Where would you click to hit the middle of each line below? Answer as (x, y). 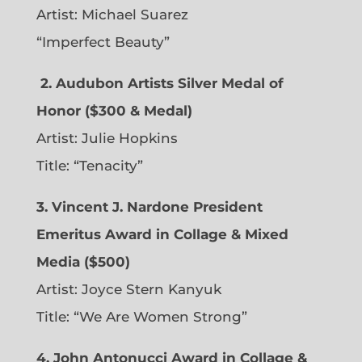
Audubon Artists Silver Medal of (169, 84)
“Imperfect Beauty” (103, 42)
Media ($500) (83, 262)
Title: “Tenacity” (89, 166)
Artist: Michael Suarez (112, 15)
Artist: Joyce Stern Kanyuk (128, 290)
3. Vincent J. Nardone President (149, 207)
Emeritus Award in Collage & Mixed (162, 235)
